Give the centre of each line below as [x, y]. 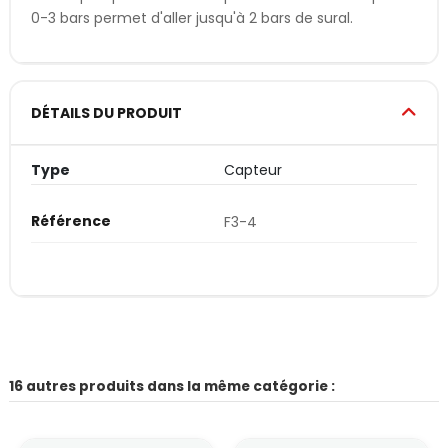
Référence [71, 221]
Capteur [253, 170]
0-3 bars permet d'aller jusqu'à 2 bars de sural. [192, 17]
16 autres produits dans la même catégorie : [172, 386]
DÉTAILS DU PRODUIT [106, 113]
